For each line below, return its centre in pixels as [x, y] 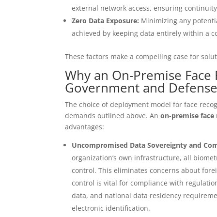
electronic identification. [111, 208]
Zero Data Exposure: [106, 21]
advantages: [85, 127]
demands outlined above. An [113, 116]
